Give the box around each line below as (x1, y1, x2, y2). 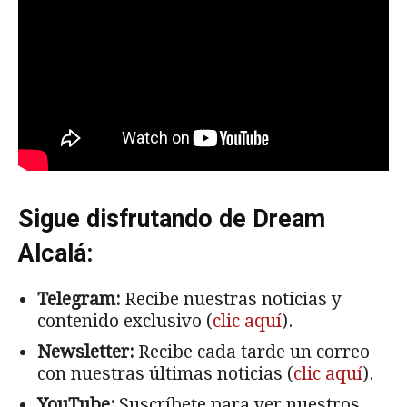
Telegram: (37, 288, 120, 310)
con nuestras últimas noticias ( (37, 362, 293, 384)
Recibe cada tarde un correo (134, 341, 370, 362)
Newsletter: (37, 341, 134, 362)
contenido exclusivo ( (37, 310, 213, 332)
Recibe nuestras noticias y (120, 288, 342, 310)
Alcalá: (18, 238, 93, 268)
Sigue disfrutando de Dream (18, 203, 325, 233)
